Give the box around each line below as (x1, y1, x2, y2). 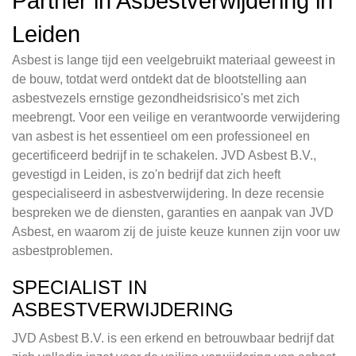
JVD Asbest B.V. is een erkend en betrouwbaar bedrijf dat (12, 331, 334, 346)
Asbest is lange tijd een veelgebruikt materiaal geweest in (12, 53, 335, 68)
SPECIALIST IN (12, 277, 147, 299)
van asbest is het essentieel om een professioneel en (12, 130, 310, 144)
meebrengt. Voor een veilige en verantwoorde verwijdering (12, 110, 340, 125)
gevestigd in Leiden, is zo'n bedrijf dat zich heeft (12, 168, 281, 182)
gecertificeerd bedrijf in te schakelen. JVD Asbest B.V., (12, 149, 316, 163)
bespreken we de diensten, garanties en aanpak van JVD (12, 206, 334, 220)
